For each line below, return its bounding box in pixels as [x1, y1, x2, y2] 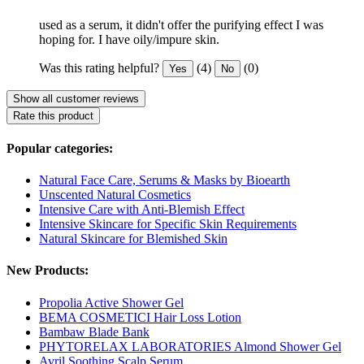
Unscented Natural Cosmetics [39, 188, 191, 202]
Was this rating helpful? [39, 60, 159, 75]
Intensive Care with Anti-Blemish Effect [39, 202, 245, 217]
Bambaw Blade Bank [39, 324, 149, 339]
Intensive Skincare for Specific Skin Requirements [39, 217, 297, 232]
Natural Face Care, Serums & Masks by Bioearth [39, 173, 290, 188]
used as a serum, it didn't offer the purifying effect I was [39, 17, 323, 32]
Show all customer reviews [13, 92, 139, 105]
